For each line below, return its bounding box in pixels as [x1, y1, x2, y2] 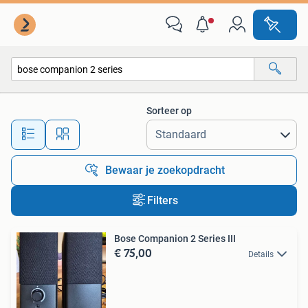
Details [248, 250, 274, 259]
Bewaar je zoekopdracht [105, 164, 225, 177]
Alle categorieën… [25, 93, 99, 104]
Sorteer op [146, 105, 192, 116]
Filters [146, 194, 178, 207]
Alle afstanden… [111, 122, 179, 134]
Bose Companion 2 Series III [114, 233, 236, 244]
